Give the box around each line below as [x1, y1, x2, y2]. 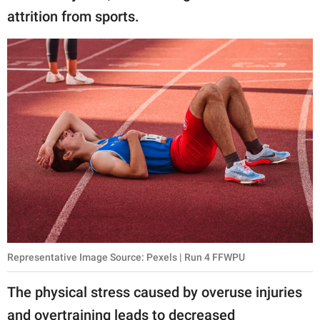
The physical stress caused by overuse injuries [7, 283, 302, 301]
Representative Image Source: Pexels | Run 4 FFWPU [7, 251, 245, 263]
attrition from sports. [7, 8, 139, 26]
